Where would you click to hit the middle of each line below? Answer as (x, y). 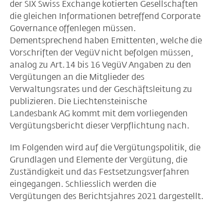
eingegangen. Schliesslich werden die (83, 184)
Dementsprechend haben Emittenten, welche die (106, 40)
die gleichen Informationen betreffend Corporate (105, 16)
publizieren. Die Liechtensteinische (78, 101)
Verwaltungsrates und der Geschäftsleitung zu (101, 89)
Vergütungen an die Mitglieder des (77, 77)
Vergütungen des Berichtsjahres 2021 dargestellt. (107, 196)
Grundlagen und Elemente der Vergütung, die (99, 160)
